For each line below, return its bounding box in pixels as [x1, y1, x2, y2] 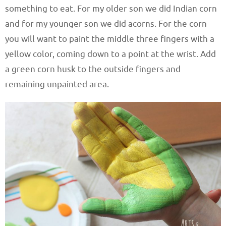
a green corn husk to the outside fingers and [5, 64, 181, 75]
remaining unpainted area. [5, 79, 109, 90]
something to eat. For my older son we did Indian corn [5, 4, 217, 15]
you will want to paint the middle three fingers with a [5, 34, 214, 45]
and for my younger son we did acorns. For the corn [5, 19, 207, 30]
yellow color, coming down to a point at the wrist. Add [5, 49, 216, 60]
